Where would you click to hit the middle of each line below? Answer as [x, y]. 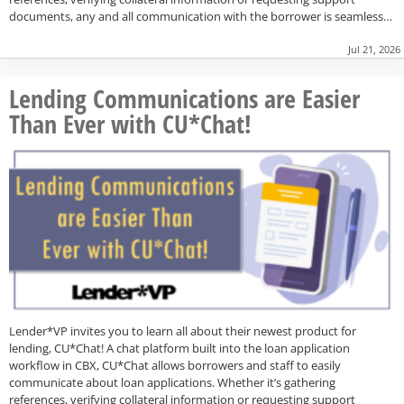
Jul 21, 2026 [374, 50]
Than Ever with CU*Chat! [130, 124]
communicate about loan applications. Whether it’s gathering [172, 383]
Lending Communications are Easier [184, 99]
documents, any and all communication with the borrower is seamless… [201, 17]
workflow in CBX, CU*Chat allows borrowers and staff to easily [175, 366]
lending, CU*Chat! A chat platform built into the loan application [179, 349]
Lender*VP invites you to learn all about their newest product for [183, 331]
